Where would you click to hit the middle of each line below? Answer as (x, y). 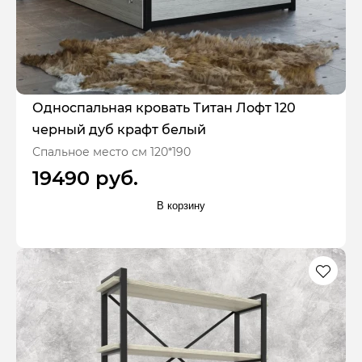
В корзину (181, 205)
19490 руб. (85, 178)
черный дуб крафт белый (119, 129)
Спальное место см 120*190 (112, 152)
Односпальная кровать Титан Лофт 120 (164, 107)
